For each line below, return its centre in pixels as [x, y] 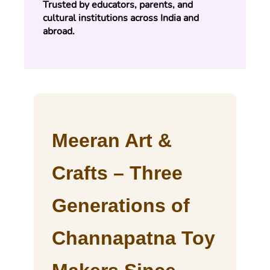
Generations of [121, 206]
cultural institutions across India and [121, 18]
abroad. [59, 31]
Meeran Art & [112, 141]
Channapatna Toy [133, 238]
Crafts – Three [117, 173]
